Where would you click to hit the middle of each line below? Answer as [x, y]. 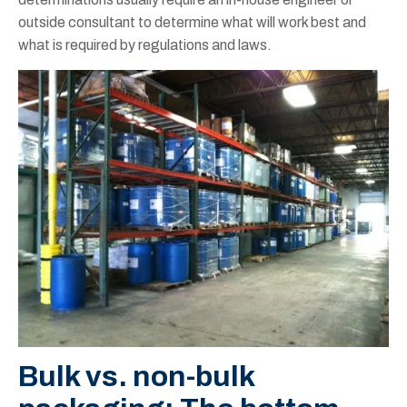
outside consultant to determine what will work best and [192, 23]
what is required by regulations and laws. [145, 45]
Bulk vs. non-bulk [136, 376]
